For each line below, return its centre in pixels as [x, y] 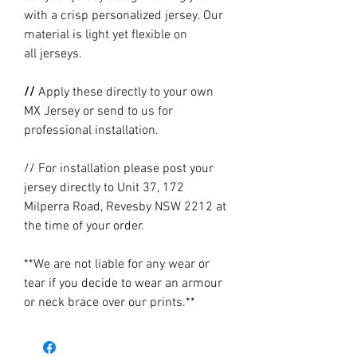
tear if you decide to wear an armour [123, 284]
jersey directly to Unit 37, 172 [104, 188]
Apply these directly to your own [126, 93]
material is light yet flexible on [106, 35]
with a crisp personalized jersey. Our [124, 16]
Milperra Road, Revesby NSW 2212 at [125, 208]
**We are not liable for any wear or [117, 265]
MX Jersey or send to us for [98, 112]
